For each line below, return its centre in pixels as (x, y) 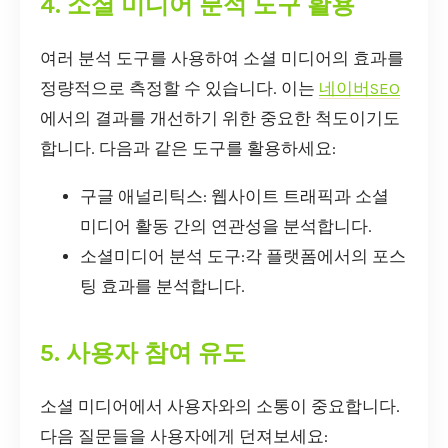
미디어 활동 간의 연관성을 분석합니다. (226, 226)
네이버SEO (359, 88)
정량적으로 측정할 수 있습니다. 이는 (179, 88)
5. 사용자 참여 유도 (143, 352)
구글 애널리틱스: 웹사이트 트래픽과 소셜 (234, 196)
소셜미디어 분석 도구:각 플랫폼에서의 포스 (243, 256)
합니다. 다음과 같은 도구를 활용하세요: (188, 148)
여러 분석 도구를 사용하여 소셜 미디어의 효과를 (222, 58)
